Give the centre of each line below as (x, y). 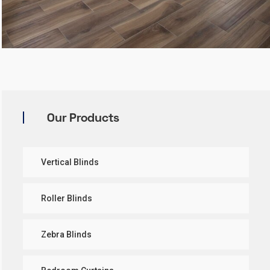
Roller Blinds (67, 198)
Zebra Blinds (66, 234)
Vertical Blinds (70, 162)
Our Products (83, 118)
